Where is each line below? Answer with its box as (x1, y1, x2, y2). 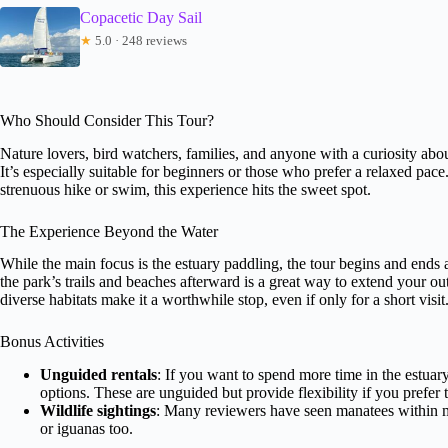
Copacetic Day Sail (80, 8, 202, 26)
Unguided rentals (40, 366, 157, 384)
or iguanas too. (40, 420, 133, 438)
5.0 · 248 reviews (92, 32, 187, 48)
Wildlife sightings (40, 402, 156, 420)
